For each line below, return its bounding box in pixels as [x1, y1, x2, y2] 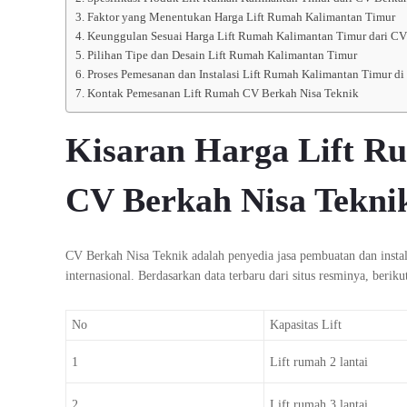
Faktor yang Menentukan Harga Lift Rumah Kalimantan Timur [86, 11, 395, 25]
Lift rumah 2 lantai [269, 354, 368, 369]
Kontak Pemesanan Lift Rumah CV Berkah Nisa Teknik [86, 87, 359, 101]
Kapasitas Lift [269, 317, 342, 332]
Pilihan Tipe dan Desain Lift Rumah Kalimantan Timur [86, 49, 357, 63]
